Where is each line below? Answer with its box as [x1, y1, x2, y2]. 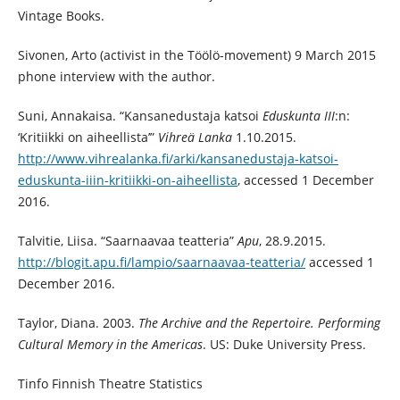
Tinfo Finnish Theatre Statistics [17, 374, 203, 392]
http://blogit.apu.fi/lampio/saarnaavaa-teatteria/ [17, 253, 305, 271]
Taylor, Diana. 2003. [17, 313, 138, 331]
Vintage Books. [17, 6, 104, 24]
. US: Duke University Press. [202, 335, 366, 353]
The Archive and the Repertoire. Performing [137, 313, 380, 331]
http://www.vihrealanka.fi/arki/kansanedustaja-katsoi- [17, 149, 338, 167]
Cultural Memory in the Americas [17, 335, 203, 353]
